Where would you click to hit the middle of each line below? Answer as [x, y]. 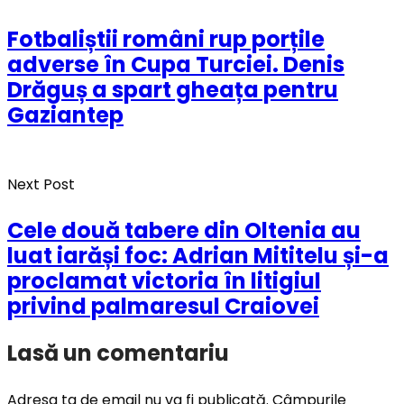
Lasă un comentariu [118, 353]
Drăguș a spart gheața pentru [173, 90]
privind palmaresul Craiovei [163, 307]
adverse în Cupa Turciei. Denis [176, 65]
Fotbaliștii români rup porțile [166, 40]
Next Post [41, 185]
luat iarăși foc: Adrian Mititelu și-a [198, 256]
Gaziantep [65, 115]
